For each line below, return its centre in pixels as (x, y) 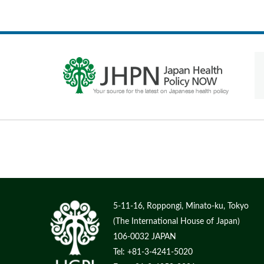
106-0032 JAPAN (145, 236)
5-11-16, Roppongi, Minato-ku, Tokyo (181, 206)
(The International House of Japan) (176, 221)
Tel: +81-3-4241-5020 (153, 252)
